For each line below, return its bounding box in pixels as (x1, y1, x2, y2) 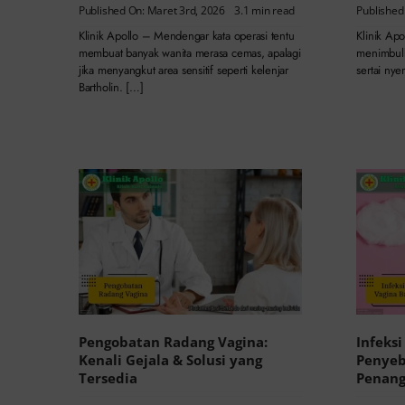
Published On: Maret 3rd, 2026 (78, 3, 225, 19)
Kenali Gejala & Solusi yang (78, 351, 262, 370)
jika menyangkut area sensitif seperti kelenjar (78, 61, 288, 79)
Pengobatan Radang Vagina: (78, 333, 268, 352)
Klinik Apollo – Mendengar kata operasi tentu (78, 26, 295, 44)
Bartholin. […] (78, 78, 144, 96)
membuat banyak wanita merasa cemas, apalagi (78, 43, 301, 61)
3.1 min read (234, 3, 296, 19)
